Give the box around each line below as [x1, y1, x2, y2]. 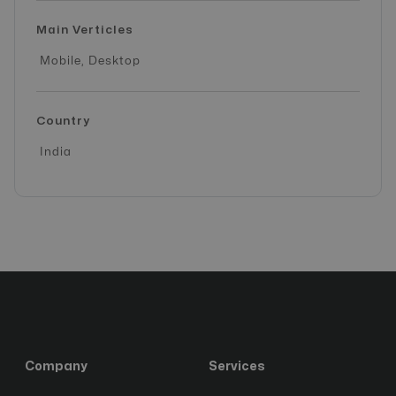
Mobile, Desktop [40, 55, 141, 66]
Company [25, 360, 88, 372]
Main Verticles [36, 24, 133, 35]
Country [36, 115, 90, 126]
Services [209, 360, 265, 372]
